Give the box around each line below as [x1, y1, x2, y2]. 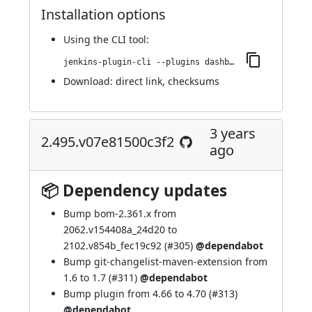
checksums [168, 75, 219, 88]
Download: [63, 75, 116, 88]
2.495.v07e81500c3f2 [41, 132, 174, 151]
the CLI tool [93, 33, 146, 46]
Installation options [41, 5, 166, 24]
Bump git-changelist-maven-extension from [63, 255, 267, 268]
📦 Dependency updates [41, 180, 227, 201]
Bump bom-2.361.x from [63, 207, 176, 220]
